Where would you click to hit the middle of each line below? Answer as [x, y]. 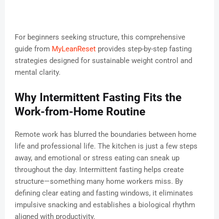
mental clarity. [38, 73]
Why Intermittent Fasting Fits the [98, 98]
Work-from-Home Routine [80, 112]
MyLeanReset [74, 49]
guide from [33, 49]
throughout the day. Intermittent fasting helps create [99, 170]
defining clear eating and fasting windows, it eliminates [104, 193]
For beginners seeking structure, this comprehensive [100, 37]
